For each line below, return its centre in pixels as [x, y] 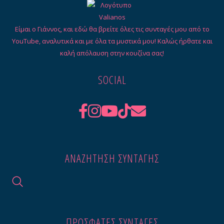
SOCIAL [112, 79]
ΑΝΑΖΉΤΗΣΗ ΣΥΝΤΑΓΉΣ [112, 158]
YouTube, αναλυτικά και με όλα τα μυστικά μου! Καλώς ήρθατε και [112, 41]
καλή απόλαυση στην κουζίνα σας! [112, 53]
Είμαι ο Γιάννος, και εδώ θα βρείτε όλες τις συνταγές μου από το [112, 29]
